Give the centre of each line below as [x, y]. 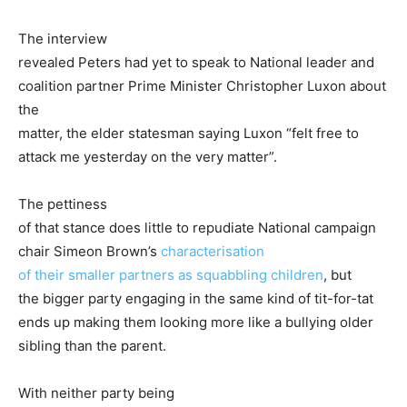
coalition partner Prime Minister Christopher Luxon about [202, 86]
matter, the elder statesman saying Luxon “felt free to [189, 134]
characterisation [213, 252]
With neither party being [96, 393]
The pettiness [63, 204]
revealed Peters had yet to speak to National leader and [196, 63]
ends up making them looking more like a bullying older [196, 323]
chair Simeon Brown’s [89, 252]
